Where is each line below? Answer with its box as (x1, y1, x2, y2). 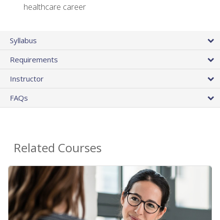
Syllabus (10, 35, 37, 45)
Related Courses (14, 139, 102, 156)
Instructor (10, 73, 44, 83)
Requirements (10, 54, 58, 64)
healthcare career (24, 1, 86, 13)
